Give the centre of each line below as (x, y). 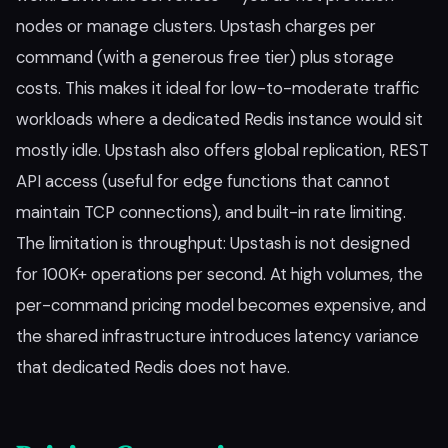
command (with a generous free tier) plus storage (205, 57)
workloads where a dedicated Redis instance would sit (219, 119)
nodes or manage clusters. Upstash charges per (196, 26)
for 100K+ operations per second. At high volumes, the (219, 274)
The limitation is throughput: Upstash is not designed (213, 243)
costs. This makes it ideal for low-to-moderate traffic (217, 88)
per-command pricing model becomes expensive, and (221, 305)
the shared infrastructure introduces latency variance (217, 336)
